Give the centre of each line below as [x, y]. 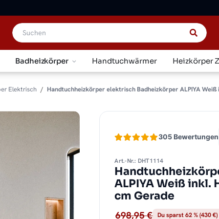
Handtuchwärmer [124, 61]
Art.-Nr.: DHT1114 [139, 161]
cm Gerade [145, 196]
